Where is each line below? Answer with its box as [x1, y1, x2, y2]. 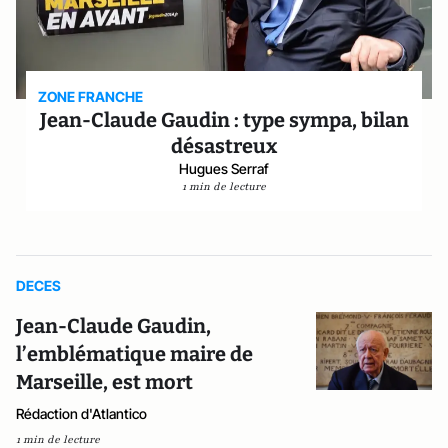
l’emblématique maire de [16, 342, 253, 366]
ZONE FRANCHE [38, 88, 144, 105]
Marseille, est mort [16, 370, 193, 394]
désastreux [171, 134, 277, 158]
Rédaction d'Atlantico [16, 405, 147, 422]
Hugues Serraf [179, 160, 269, 177]
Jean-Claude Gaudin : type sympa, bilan [39, 108, 409, 132]
